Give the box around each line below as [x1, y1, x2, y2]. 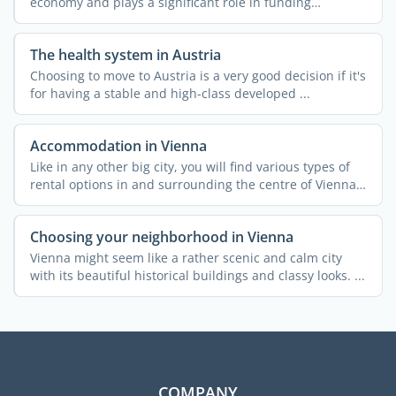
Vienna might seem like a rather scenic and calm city [29, 248, 342, 266]
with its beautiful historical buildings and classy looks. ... [29, 266, 365, 284]
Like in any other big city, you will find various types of [29, 157, 350, 175]
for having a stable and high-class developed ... [29, 84, 310, 102]
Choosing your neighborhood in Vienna [29, 226, 293, 247]
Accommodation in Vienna [29, 135, 207, 156]
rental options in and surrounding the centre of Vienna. [29, 175, 360, 193]
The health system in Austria [29, 44, 221, 65]
